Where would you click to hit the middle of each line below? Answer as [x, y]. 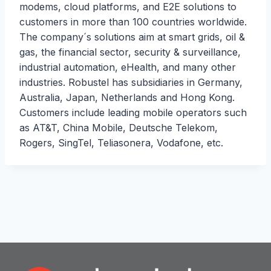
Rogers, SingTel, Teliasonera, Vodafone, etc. [121, 143]
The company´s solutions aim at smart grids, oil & [132, 37]
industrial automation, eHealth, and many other [128, 67]
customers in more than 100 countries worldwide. [133, 22]
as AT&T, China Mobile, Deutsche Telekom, [119, 128]
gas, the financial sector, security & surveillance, [130, 52]
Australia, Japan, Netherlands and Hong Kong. [127, 98]
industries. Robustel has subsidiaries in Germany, [131, 83]
